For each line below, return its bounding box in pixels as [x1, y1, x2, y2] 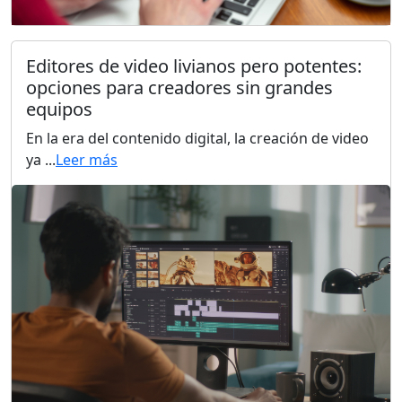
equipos [26, 97, 92, 122]
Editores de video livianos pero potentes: [26, 54, 362, 79]
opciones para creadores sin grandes [26, 75, 333, 100]
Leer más [56, 150, 118, 170]
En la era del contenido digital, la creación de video [26, 128, 369, 149]
